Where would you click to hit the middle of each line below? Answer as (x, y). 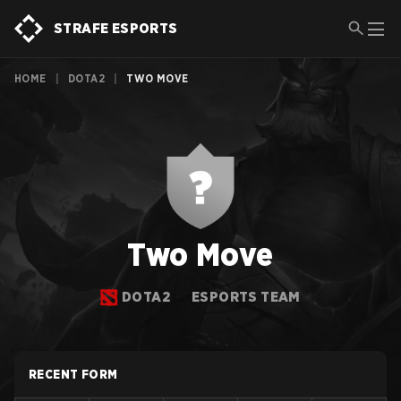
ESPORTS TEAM (246, 297)
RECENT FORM (73, 374)
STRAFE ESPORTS (116, 28)
